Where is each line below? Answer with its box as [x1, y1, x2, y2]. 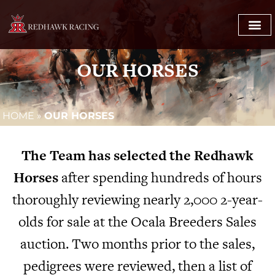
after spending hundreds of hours [61, 168, 262, 188]
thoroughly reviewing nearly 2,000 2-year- [12, 190, 263, 210]
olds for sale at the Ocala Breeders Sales [18, 212, 257, 232]
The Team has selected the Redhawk [21, 145, 254, 166]
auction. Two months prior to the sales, [20, 234, 255, 254]
